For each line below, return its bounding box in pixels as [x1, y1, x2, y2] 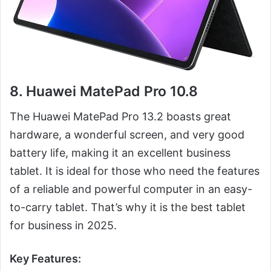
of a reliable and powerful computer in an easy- [10, 183, 252, 196]
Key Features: [10, 252, 81, 266]
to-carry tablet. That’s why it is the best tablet [10, 201, 246, 214]
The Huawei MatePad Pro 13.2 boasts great [10, 110, 231, 123]
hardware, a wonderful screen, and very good [10, 128, 244, 142]
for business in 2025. [10, 219, 117, 232]
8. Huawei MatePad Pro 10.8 [10, 82, 198, 100]
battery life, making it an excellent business [10, 146, 230, 160]
